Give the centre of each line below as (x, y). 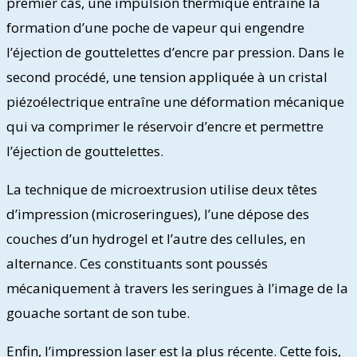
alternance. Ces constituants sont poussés (137, 263)
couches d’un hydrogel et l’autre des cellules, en (156, 238)
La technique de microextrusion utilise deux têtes (162, 189)
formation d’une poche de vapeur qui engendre (155, 27)
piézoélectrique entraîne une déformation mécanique (175, 101)
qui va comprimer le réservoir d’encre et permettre (165, 126)
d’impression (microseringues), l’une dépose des (158, 214)
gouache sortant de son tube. (98, 312)
